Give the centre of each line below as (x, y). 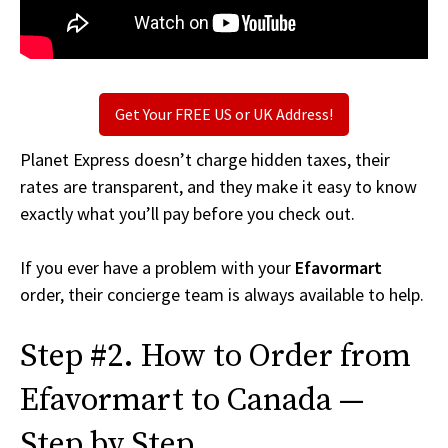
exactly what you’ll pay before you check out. (187, 214)
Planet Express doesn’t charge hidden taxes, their (205, 160)
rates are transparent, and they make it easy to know (218, 187)
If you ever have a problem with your (157, 268)
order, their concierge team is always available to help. (222, 295)
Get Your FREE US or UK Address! (224, 114)
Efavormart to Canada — (192, 401)
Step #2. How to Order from (215, 357)
